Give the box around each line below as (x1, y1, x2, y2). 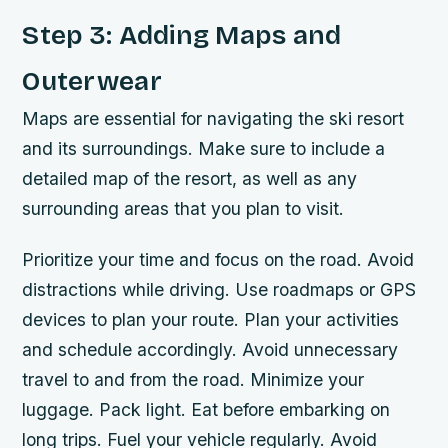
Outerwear (22, 64, 162, 97)
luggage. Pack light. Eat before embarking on (22, 399, 391, 421)
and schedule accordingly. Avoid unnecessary (22, 339, 399, 361)
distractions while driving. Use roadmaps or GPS (22, 279, 417, 301)
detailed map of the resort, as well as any (22, 167, 358, 189)
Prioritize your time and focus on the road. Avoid (22, 249, 415, 271)
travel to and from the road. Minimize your (22, 369, 365, 391)
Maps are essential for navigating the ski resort (22, 107, 405, 129)
